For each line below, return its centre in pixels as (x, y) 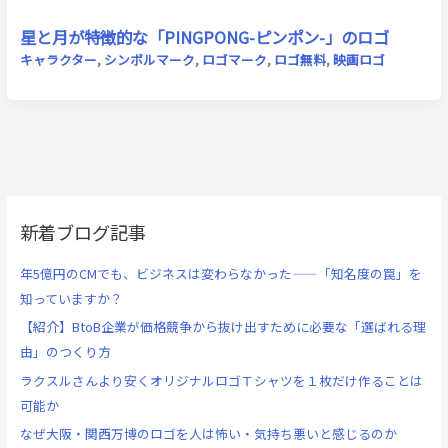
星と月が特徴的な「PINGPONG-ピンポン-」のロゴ (204, 37)
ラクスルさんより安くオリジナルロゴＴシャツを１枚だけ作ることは (221, 380)
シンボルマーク (149, 60)
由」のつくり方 (65, 352)
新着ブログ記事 (82, 232)
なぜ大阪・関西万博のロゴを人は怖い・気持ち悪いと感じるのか (208, 433)
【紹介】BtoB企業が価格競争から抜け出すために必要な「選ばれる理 (222, 327)
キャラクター (58, 60)
